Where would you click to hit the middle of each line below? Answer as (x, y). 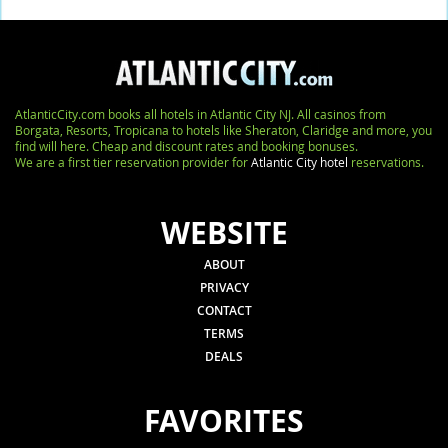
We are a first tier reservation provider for (133, 162)
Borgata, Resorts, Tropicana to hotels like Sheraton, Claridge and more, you (223, 130)
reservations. (386, 162)
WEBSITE (224, 232)
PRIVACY (224, 287)
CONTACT (224, 310)
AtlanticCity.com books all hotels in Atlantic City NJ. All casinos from (200, 114)
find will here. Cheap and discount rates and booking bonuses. (186, 146)
